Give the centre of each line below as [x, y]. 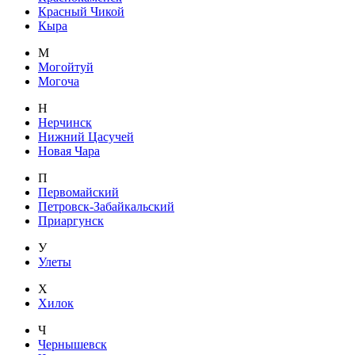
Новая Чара [69, 151]
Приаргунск [71, 220]
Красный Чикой [81, 11]
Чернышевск [73, 344]
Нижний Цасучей [86, 136]
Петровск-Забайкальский [106, 206]
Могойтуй [66, 67]
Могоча [59, 81]
